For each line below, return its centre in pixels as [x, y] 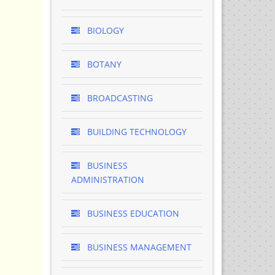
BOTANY [103, 64]
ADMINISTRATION [107, 180]
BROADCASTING [118, 98]
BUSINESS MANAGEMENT [138, 247]
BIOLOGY [104, 30]
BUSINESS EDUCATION [132, 213]
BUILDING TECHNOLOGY [135, 132]
